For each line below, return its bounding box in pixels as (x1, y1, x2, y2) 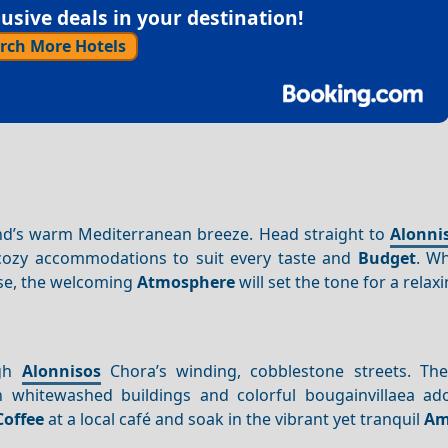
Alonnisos (21, 359, 101, 382)
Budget (357, 247, 416, 270)
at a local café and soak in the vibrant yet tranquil (44, 407, 425, 430)
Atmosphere (137, 271, 236, 294)
